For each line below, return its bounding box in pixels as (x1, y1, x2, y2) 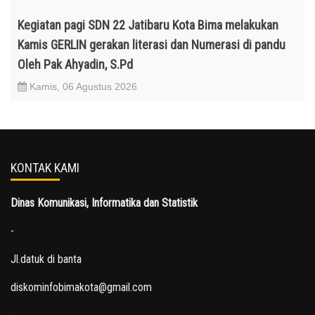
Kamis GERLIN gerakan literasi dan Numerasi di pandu (18, 37, 285, 52)
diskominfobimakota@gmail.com (11, 280, 152, 294)
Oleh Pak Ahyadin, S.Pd (18, 56, 133, 72)
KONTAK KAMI (11, 160, 79, 175)
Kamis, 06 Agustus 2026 (27, 80, 137, 92)
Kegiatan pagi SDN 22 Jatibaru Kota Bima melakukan (18, 17, 278, 32)
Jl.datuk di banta (11, 252, 82, 266)
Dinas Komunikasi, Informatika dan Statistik (11, 195, 198, 210)
